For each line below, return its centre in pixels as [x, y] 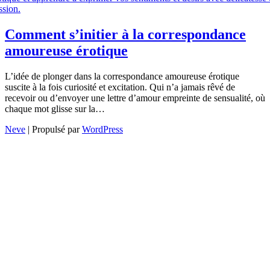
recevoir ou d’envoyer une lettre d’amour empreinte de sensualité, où [135, 98]
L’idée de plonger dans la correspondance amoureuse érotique [122, 76]
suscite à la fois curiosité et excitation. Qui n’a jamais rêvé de [120, 87]
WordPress [102, 129]
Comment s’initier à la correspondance [125, 34]
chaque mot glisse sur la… [56, 108]
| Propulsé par [54, 129]
